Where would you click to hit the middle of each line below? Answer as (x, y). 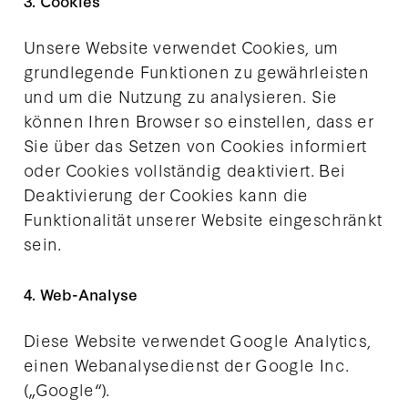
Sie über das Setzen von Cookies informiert (195, 145)
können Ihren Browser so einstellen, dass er (199, 121)
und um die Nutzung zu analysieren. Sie (181, 96)
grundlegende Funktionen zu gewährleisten (196, 71)
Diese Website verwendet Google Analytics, (198, 340)
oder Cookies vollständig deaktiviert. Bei (185, 170)
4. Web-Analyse (81, 294)
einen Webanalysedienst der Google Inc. (187, 365)
